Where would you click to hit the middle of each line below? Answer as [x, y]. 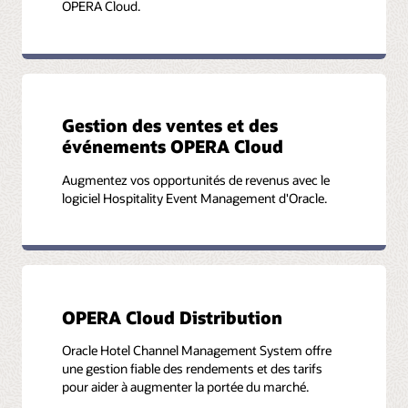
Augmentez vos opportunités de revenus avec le [196, 179]
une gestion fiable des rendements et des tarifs [193, 369]
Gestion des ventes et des [170, 126]
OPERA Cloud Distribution [173, 317]
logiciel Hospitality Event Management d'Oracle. [195, 198]
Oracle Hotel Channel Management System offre [197, 351]
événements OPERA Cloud [173, 147]
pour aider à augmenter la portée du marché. [186, 387]
